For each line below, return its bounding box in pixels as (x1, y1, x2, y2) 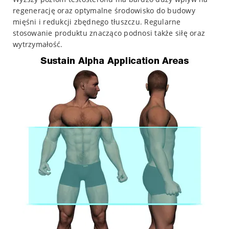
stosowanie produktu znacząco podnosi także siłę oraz (13, 28, 205, 38)
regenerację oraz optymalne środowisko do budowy (13, 5, 195, 15)
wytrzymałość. (13, 39, 63, 49)
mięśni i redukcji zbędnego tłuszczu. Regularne (13, 16, 181, 27)
